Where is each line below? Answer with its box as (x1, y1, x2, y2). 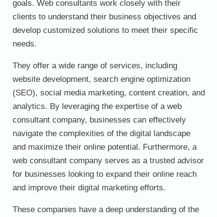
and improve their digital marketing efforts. (12, 183, 166, 193)
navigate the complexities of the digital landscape (12, 129, 190, 139)
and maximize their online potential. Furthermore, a (12, 142, 197, 152)
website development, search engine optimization (12, 75, 190, 84)
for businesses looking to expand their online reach (12, 170, 197, 179)
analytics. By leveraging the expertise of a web (12, 102, 182, 111)
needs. (12, 39, 37, 49)
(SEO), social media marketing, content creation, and (12, 88, 205, 98)
